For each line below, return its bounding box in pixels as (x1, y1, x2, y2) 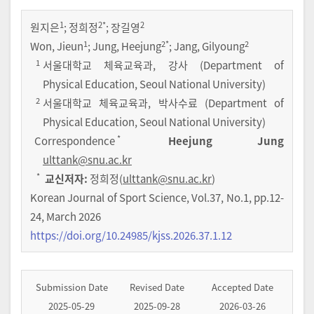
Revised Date (130, 280, 184, 294)
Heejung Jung (168, 133, 284, 149)
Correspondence (34, 133, 115, 149)
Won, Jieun (30, 39, 83, 54)
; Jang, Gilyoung (169, 39, 245, 54)
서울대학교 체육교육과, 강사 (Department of (43, 57, 284, 73)
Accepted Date (212, 280, 273, 294)
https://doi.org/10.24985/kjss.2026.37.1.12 (30, 228, 232, 243)
